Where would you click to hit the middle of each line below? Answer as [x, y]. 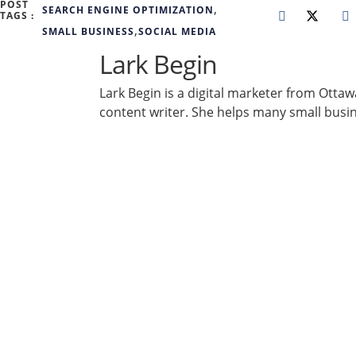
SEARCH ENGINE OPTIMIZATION [128, 10]
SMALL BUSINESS [88, 32]
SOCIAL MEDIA [178, 32]
